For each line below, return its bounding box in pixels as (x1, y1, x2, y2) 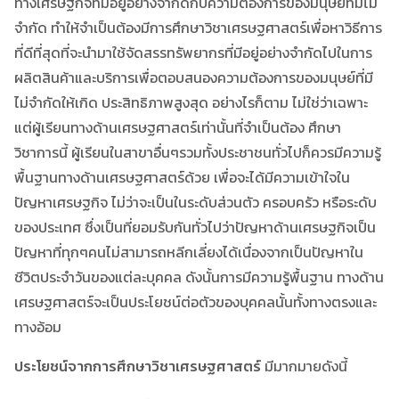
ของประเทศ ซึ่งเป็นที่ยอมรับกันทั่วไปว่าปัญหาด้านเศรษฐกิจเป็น (14, 216, 376, 238)
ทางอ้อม (14, 315, 61, 338)
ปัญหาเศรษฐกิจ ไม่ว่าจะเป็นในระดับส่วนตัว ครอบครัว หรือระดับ (14, 191, 377, 213)
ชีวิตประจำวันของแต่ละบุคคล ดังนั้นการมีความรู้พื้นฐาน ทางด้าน (14, 265, 384, 288)
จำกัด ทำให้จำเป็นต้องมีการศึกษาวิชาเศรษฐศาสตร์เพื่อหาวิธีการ (14, 16, 382, 38)
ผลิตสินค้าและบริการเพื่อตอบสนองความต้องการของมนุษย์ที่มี (14, 66, 373, 88)
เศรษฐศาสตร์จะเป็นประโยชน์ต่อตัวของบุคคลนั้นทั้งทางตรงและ (14, 290, 377, 313)
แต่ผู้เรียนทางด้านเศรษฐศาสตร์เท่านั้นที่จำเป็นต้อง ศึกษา (14, 116, 341, 138)
